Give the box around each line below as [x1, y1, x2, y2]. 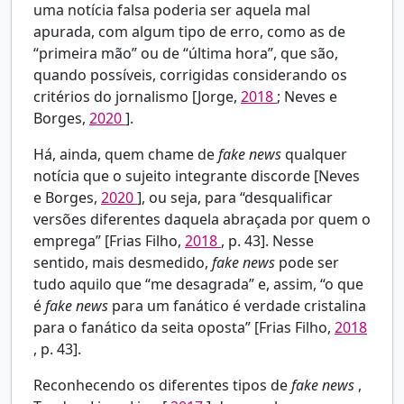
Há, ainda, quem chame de [33, 144, 218, 165]
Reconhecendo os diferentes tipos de [33, 375, 291, 396]
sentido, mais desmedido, [33, 252, 212, 273]
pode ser [279, 252, 339, 273]
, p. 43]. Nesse [221, 231, 314, 252]
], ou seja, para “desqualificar [137, 188, 333, 208]
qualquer [285, 144, 347, 165]
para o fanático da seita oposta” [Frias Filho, [33, 317, 335, 338]
